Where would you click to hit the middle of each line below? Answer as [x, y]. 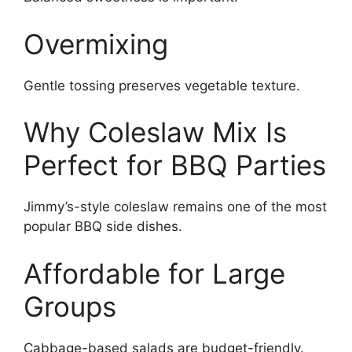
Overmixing [96, 44]
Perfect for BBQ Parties [175, 165]
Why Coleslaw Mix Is [155, 132]
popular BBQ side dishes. [103, 226]
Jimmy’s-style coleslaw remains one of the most [175, 207]
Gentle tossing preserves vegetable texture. [162, 85]
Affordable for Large [154, 273]
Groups [70, 306]
